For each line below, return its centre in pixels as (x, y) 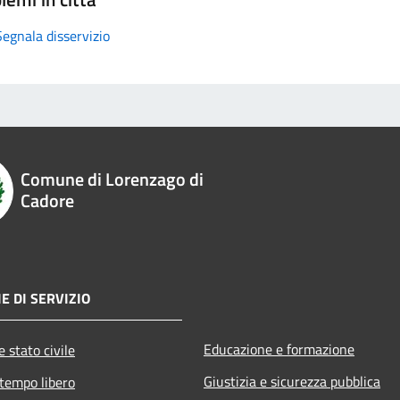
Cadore (47, 200)
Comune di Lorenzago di (112, 179)
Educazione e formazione (279, 349)
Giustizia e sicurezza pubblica (292, 381)
